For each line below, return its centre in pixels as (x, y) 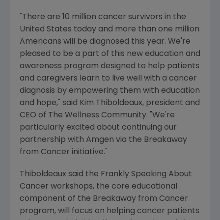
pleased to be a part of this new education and (110, 54)
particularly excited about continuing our (98, 128)
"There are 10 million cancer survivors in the (103, 17)
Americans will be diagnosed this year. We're (105, 42)
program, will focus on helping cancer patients (110, 211)
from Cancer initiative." (64, 152)
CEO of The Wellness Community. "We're (97, 115)
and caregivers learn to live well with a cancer (108, 79)
